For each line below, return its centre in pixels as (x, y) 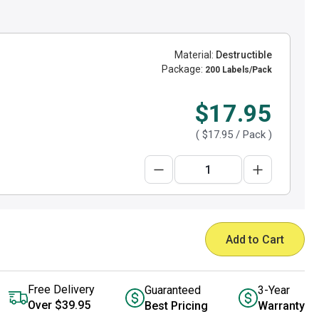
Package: (182, 69)
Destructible (243, 55)
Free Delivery (61, 289)
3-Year (274, 290)
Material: (194, 55)
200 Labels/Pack (239, 70)
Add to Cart (255, 240)
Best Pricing (176, 305)
